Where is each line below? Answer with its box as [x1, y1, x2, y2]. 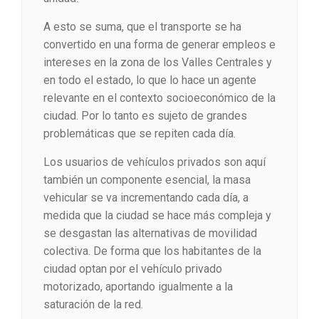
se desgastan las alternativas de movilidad [43, 226, 257, 241]
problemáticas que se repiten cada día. [43, 127, 236, 141]
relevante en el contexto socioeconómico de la [43, 91, 276, 105]
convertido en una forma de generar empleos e [43, 38, 276, 52]
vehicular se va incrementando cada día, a [43, 191, 249, 205]
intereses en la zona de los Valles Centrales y [43, 56, 272, 70]
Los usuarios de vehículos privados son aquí [43, 155, 266, 169]
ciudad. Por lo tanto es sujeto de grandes [43, 109, 247, 123]
